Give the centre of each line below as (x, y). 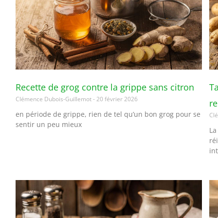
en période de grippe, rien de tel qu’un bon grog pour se (108, 114)
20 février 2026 (116, 99)
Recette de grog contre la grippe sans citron (105, 87)
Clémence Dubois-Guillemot (54, 99)
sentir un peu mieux (49, 124)
